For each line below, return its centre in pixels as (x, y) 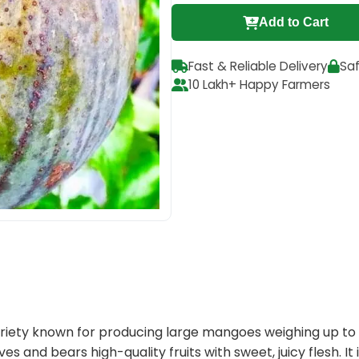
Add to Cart (294, 22)
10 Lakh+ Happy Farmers (259, 85)
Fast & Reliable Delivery (258, 66)
